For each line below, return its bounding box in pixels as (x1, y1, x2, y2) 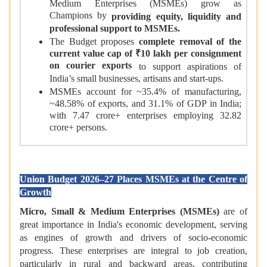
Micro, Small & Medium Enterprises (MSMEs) (20, 206, 219, 217)
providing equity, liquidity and (111, 11, 242, 22)
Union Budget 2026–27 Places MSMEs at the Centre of (20, 174, 247, 185)
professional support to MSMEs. (49, 23, 180, 36)
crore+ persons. (49, 122, 107, 135)
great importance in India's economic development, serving (20, 219, 247, 230)
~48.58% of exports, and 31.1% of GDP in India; (49, 98, 241, 111)
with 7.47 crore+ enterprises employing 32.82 (49, 110, 241, 123)
